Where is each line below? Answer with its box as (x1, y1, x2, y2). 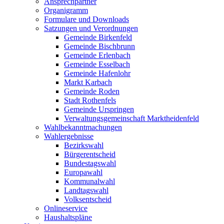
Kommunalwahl (64, 177, 115, 185)
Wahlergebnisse (44, 132, 93, 140)
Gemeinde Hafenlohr (64, 69, 130, 77)
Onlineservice (44, 204, 87, 212)
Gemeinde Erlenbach (64, 51, 130, 59)
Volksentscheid (64, 195, 111, 203)
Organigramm (44, 6, 88, 14)
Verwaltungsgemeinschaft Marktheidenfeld (64, 114, 199, 122)
